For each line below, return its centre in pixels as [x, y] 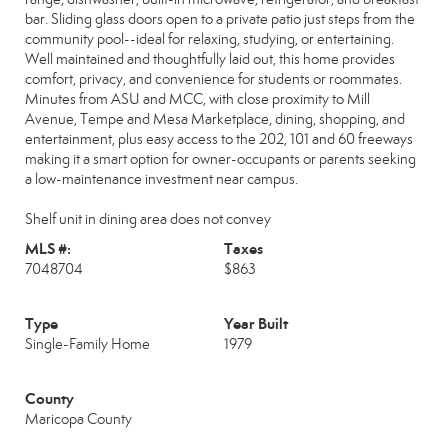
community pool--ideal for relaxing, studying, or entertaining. [209, 39]
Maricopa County [78, 419]
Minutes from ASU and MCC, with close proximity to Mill [197, 99]
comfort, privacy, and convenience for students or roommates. [213, 79]
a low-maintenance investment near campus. [161, 179]
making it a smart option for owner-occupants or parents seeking [220, 159]
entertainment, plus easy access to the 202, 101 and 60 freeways [219, 139]
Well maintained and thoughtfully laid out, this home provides [210, 59]
